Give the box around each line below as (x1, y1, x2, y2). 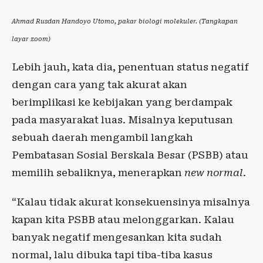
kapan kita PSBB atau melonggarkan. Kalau (12, 213, 234, 225)
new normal (184, 166, 243, 178)
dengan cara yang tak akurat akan (12, 78, 187, 90)
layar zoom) (12, 35, 50, 43)
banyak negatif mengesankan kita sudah (12, 231, 222, 243)
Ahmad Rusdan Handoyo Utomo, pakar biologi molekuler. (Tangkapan (12, 17, 238, 25)
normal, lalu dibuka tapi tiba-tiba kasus (12, 248, 213, 261)
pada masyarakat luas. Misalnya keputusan (12, 113, 233, 126)
